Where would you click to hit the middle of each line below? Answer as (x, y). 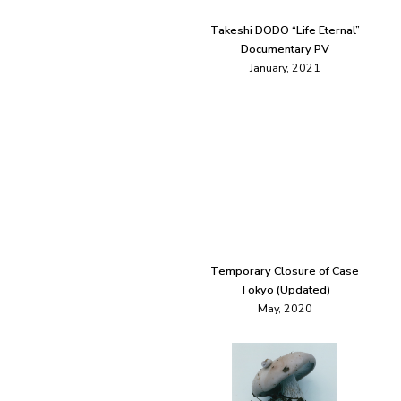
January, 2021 (285, 68)
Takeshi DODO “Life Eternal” (285, 30)
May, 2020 (285, 309)
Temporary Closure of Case (285, 271)
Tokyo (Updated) (285, 290)
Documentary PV (285, 49)
